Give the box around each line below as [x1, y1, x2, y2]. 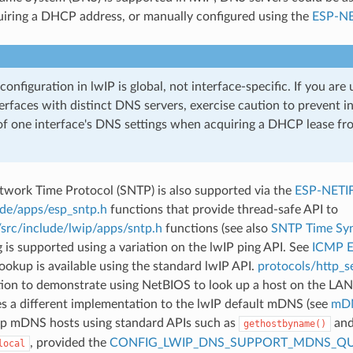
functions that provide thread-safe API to [106, 203, 338, 216]
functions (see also [162, 221, 271, 235]
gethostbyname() [243, 318, 326, 329]
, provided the [29, 336, 110, 349]
